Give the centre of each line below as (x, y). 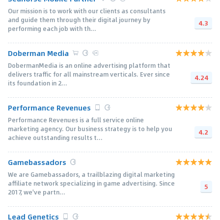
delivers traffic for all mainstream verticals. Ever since (89, 74)
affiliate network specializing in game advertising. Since (91, 183)
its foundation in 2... (38, 83)
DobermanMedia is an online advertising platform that (89, 65)
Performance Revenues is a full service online (76, 120)
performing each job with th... (52, 28)
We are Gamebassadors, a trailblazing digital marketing (91, 174)
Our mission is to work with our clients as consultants (87, 11)
